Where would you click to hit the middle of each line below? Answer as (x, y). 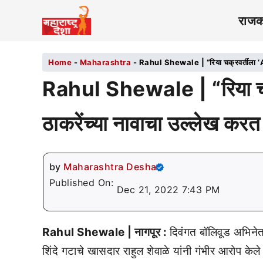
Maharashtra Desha (110, 167)
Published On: (83, 183)
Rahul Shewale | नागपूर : (106, 232)
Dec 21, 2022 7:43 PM (168, 190)
